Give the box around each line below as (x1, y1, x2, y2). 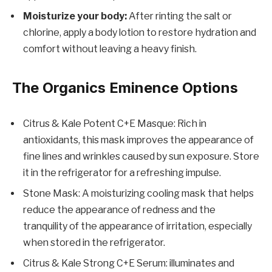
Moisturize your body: (23, 10, 127, 22)
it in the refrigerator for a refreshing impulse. (23, 167, 221, 179)
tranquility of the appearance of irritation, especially (23, 220, 252, 233)
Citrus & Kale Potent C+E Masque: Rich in (23, 118, 206, 130)
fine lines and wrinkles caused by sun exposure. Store (23, 151, 259, 163)
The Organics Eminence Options (12, 78, 238, 97)
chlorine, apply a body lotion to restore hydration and (23, 27, 256, 39)
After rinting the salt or (127, 10, 232, 22)
